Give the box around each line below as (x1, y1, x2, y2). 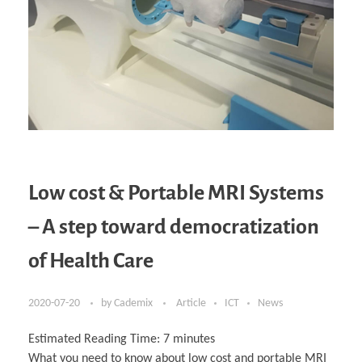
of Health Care (28, 250, 154, 273)
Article (176, 297, 206, 309)
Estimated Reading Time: (28, 333, 163, 346)
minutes (173, 333, 215, 346)
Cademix (114, 297, 155, 309)
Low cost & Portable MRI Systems (28, 182, 324, 205)
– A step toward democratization (28, 216, 319, 239)
